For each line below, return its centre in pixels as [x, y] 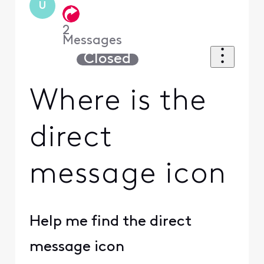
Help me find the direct [110, 222]
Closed [108, 59]
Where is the [118, 103]
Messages [93, 41]
